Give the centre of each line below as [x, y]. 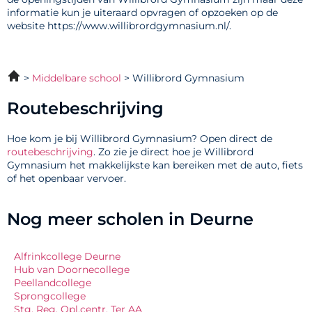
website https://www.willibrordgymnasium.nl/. [119, 26]
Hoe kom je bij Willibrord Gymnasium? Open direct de [140, 139]
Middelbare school [77, 78]
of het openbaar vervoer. [67, 179]
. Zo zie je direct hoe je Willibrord [173, 152]
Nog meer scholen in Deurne [130, 219]
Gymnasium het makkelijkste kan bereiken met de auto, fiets [155, 165]
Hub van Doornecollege [72, 269]
